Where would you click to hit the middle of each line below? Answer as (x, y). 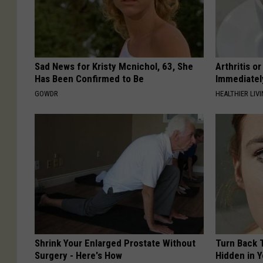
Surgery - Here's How (78, 255)
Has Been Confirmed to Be (89, 78)
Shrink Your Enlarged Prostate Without (115, 243)
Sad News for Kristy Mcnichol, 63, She (114, 66)
